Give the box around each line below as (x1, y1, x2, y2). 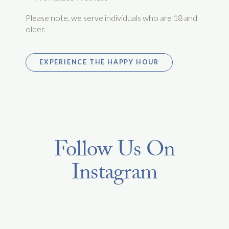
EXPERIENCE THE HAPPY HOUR (39, 58, 159, 66)
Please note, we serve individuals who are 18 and (26, 13, 197, 23)
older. (26, 24, 45, 34)
